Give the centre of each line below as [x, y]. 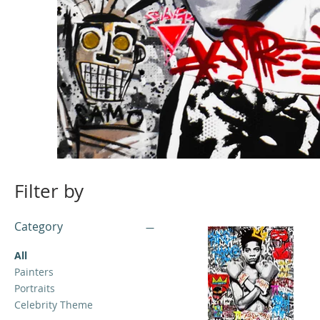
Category [39, 227]
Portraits [35, 289]
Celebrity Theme [54, 305]
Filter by [49, 191]
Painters [34, 272]
